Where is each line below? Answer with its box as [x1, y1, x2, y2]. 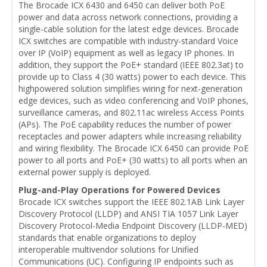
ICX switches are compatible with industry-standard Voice [18, 35, 238, 46]
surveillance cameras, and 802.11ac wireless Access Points [18, 106, 244, 118]
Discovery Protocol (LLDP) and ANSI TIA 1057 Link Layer [18, 207, 238, 219]
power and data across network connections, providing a [18, 11, 238, 23]
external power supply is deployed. [18, 166, 151, 178]
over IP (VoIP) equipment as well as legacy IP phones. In [18, 46, 234, 58]
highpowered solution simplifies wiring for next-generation [18, 82, 243, 94]
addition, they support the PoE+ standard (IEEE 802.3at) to [18, 58, 244, 70]
